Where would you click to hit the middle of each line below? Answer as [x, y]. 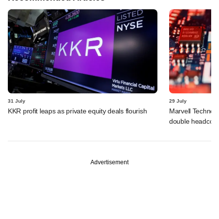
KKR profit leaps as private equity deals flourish [77, 111]
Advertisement [109, 162]
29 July [178, 101]
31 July [17, 101]
